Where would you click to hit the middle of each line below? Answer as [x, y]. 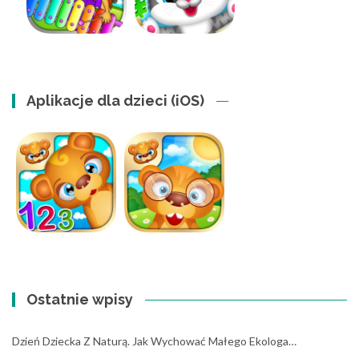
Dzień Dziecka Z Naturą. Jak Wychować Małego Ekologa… [154, 341]
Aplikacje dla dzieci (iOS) [116, 101]
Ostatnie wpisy [80, 299]
